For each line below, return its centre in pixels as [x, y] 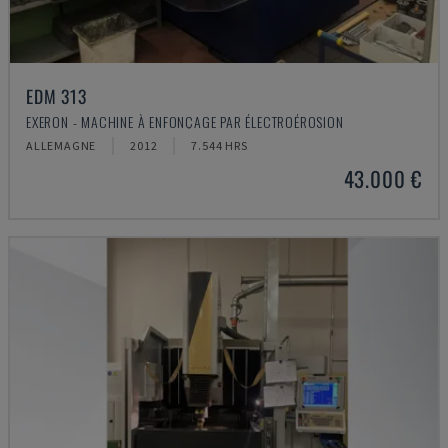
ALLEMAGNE [61, 145]
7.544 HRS [219, 145]
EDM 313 [56, 96]
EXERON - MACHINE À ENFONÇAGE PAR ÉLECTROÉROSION [185, 121]
